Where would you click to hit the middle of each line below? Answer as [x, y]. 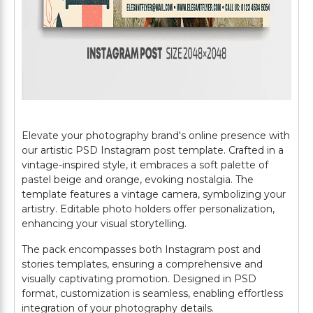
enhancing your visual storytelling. [104, 224]
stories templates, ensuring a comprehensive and [142, 264]
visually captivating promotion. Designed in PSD [139, 279]
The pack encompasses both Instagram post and [141, 249]
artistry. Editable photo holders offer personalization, [148, 209]
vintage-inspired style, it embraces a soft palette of [145, 165]
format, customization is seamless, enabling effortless [152, 293]
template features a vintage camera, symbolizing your [154, 194]
